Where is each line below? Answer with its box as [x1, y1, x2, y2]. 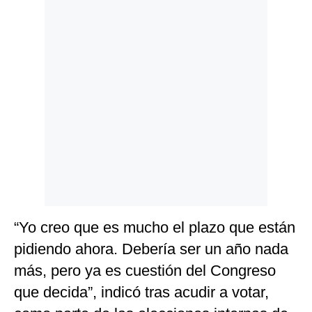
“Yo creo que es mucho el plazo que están [14, 219, 295, 237]
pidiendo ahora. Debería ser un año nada [14, 240, 288, 258]
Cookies [16, 34, 51, 45]
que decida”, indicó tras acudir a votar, [14, 283, 269, 302]
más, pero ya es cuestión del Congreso [14, 262, 276, 280]
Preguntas [16, 56, 60, 67]
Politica [16, 13, 49, 24]
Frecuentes [16, 67, 63, 77]
